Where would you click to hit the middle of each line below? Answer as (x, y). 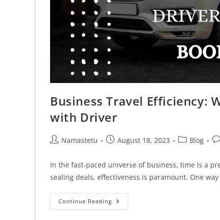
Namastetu (80, 140)
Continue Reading (85, 201)
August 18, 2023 (144, 140)
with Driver (84, 117)
